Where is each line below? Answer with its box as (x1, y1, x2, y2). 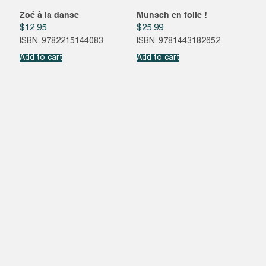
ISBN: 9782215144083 (19, 37, 103, 45)
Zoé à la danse (19, 11, 79, 20)
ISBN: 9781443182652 (136, 37, 220, 45)
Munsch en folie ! (136, 11, 207, 20)
